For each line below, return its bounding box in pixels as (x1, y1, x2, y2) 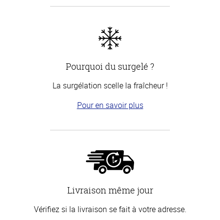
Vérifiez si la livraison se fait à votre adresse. (33, 203, 187, 215)
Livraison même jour (67, 184, 153, 196)
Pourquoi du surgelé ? (66, 60, 154, 72)
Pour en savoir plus (77, 99, 143, 110)
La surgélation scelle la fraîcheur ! (52, 80, 168, 91)
